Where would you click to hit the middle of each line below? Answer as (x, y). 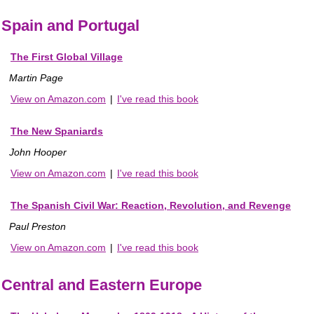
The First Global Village (67, 56)
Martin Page (36, 77)
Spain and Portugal (70, 25)
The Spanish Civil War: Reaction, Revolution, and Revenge (151, 205)
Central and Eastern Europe (102, 285)
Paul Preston (37, 226)
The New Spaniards (57, 131)
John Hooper (38, 152)
